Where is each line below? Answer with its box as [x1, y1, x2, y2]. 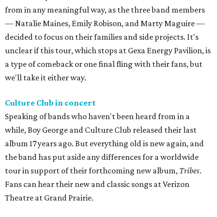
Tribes [179, 166, 200, 176]
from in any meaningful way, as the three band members [5, 5, 205, 15]
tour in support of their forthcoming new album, [5, 166, 179, 176]
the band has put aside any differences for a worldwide [5, 152, 199, 162]
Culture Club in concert [5, 98, 96, 108]
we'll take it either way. [5, 73, 86, 83]
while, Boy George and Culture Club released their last [5, 125, 197, 135]
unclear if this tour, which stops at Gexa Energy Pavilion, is [5, 46, 211, 56]
